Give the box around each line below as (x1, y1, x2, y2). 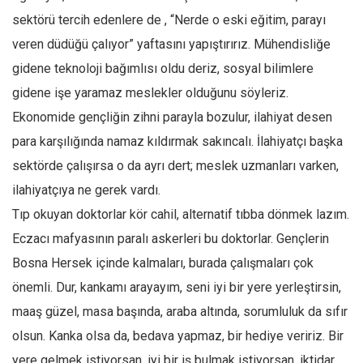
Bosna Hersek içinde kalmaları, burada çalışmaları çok (12, 255, 314, 271)
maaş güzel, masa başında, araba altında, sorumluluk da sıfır (12, 304, 348, 319)
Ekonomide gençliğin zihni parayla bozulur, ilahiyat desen (12, 109, 332, 125)
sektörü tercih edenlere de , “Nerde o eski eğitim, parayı (12, 12, 326, 28)
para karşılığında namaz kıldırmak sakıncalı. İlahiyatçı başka (12, 134, 343, 149)
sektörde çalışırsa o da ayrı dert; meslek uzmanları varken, (12, 158, 339, 173)
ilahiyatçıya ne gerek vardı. (12, 182, 160, 198)
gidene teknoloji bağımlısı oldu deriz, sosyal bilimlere (12, 61, 314, 76)
